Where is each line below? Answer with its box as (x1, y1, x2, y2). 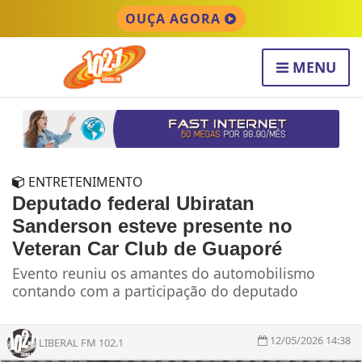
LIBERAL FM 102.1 (39, 335, 124, 350)
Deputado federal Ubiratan (12, 192, 255, 215)
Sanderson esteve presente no (12, 215, 293, 238)
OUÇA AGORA (125, 10, 225, 27)
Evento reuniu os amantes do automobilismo (12, 263, 315, 284)
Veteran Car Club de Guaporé (12, 238, 282, 260)
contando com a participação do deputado (12, 281, 298, 301)
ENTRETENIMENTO (25, 173, 143, 192)
